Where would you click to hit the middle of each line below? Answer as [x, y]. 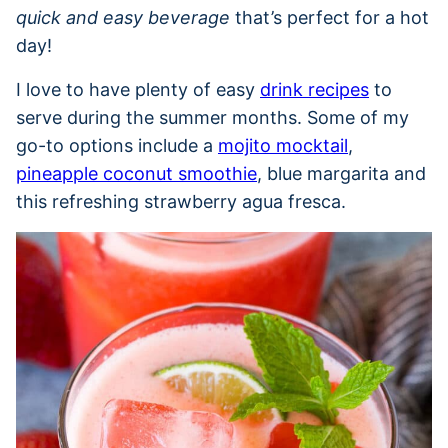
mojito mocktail [283, 145]
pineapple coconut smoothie [136, 173]
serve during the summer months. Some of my [212, 117]
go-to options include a [117, 145]
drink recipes [314, 89]
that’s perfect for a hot [329, 17]
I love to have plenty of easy [138, 89]
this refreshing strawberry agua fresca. [181, 201]
